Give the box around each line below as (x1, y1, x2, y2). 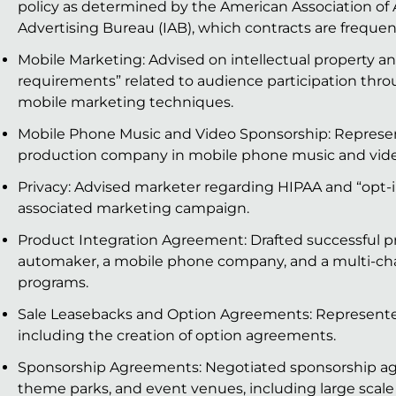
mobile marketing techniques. (18, 94, 233, 111)
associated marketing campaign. (18, 200, 249, 217)
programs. (18, 274, 88, 292)
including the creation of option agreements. (18, 327, 336, 345)
